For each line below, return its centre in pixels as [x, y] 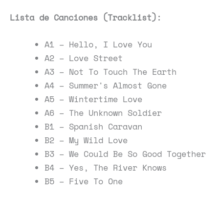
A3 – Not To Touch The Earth [110, 72]
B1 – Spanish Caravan [93, 127]
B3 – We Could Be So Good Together [125, 154]
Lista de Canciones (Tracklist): [86, 17]
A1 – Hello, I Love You [98, 44]
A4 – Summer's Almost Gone [106, 86]
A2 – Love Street [84, 58]
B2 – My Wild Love [86, 140]
